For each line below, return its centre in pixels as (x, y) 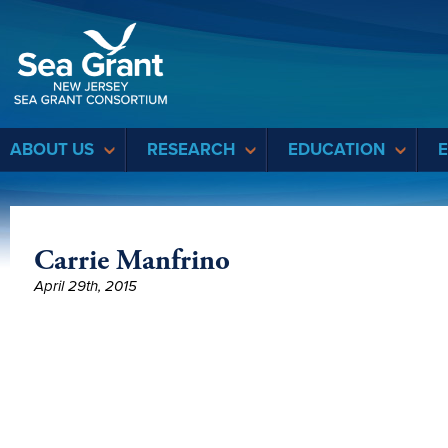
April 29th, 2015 (85, 286)
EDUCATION (336, 149)
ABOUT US (52, 149)
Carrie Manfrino (132, 260)
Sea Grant (203, 17)
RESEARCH (191, 149)
